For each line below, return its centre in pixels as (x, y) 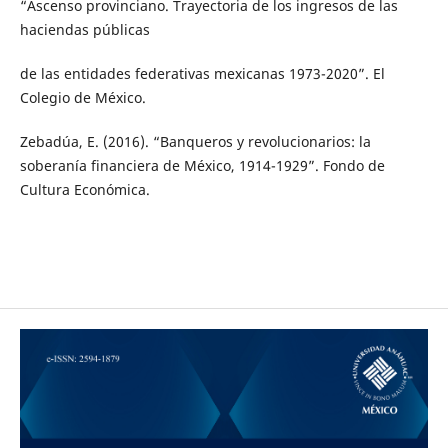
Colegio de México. (82, 98)
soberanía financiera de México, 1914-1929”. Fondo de (202, 166)
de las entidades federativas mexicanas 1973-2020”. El (202, 74)
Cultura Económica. (84, 190)
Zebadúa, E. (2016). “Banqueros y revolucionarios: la (195, 142)
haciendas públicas (84, 30)
